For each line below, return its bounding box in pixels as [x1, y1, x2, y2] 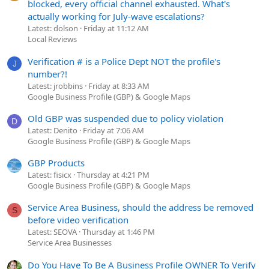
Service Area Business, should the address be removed [28, 201, 253, 214]
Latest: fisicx [28, 169, 71, 181]
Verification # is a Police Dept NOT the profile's [28, 55, 220, 67]
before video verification [28, 214, 128, 226]
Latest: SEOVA [28, 226, 77, 238]
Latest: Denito [28, 124, 77, 136]
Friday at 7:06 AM [83, 124, 144, 136]
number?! [28, 67, 67, 80]
